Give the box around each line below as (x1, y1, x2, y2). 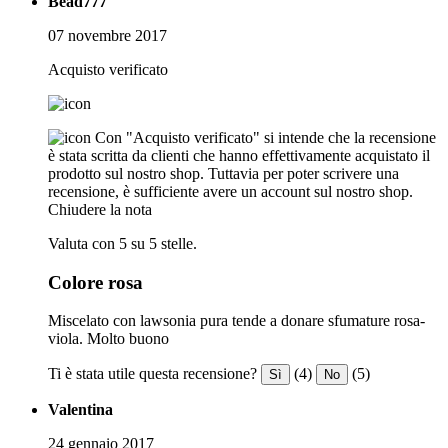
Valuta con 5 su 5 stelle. (48, 234, 197, 252)
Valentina (48, 401, 113, 419)
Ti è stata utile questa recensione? (48, 365, 257, 383)
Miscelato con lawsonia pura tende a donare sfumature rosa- (48, 312, 425, 330)
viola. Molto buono (48, 330, 169, 348)
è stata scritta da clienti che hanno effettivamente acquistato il (48, 146, 430, 164)
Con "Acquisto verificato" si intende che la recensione (95, 128, 436, 146)
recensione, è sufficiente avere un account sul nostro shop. (48, 182, 413, 200)
